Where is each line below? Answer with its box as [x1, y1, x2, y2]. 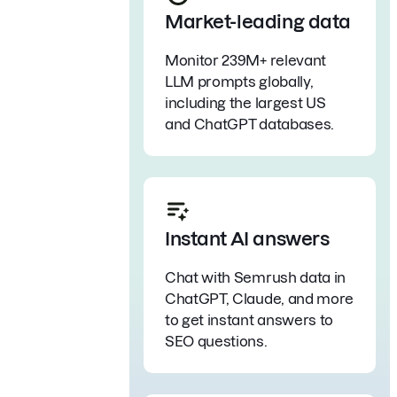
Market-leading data [165, 11, 352, 32]
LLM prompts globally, [165, 73, 314, 90]
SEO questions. [165, 332, 268, 349]
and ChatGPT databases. [165, 115, 334, 132]
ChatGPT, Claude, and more [165, 290, 354, 307]
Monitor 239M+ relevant [165, 51, 326, 68]
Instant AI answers [165, 228, 330, 249]
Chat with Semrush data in [165, 269, 346, 285]
